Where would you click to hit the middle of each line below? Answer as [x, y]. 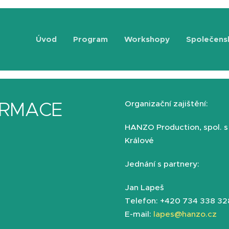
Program [90, 39]
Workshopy [147, 39]
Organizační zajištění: [166, 104]
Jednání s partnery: [162, 164]
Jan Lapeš [144, 187]
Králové [139, 140]
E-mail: [138, 214]
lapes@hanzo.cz [185, 214]
